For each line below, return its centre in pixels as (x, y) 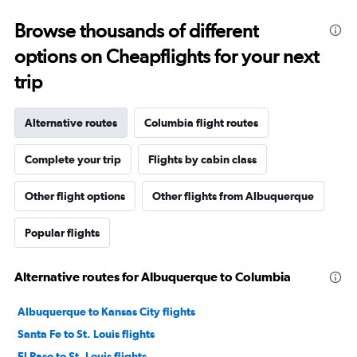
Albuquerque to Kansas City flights (106, 311)
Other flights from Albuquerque (233, 196)
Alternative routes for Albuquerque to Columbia (153, 276)
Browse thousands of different (136, 30)
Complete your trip (73, 159)
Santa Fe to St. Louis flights (86, 333)
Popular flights (62, 232)
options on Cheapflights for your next (167, 56)
